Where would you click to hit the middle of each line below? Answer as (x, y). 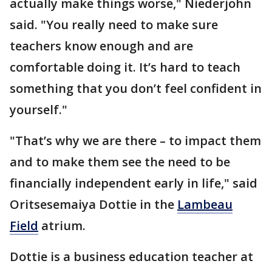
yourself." (39, 109)
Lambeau (205, 204)
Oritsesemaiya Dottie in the (93, 204)
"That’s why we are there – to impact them (135, 140)
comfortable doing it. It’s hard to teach (125, 67)
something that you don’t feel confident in (136, 88)
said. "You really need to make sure (114, 24)
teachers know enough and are (101, 46)
